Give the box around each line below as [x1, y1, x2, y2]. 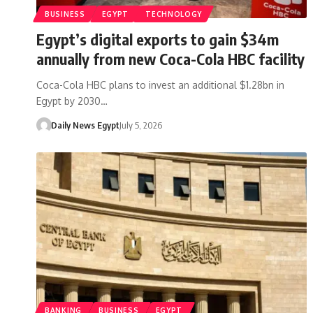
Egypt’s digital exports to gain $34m [36, 29, 279, 49]
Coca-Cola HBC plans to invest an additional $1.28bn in [36, 78, 284, 91]
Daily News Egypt [50, 119, 119, 131]
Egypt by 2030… [36, 94, 108, 107]
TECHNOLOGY [145, 9, 203, 18]
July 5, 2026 [119, 119, 162, 131]
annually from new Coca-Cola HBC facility [36, 48, 305, 68]
